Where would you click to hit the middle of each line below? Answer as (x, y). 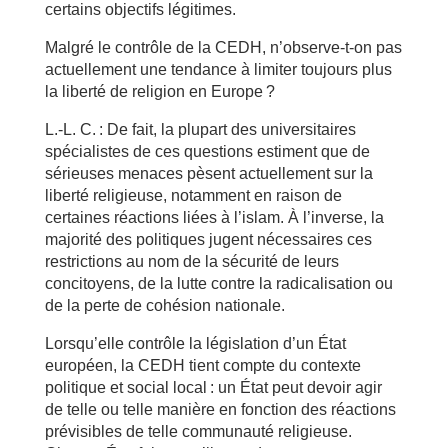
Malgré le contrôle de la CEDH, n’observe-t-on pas (223, 47)
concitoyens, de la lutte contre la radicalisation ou (218, 283)
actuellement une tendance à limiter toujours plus (218, 69)
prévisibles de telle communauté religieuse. (198, 431)
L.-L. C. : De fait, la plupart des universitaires (200, 129)
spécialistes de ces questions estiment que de (207, 151)
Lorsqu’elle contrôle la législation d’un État (195, 343)
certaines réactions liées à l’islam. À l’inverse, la (214, 217)
